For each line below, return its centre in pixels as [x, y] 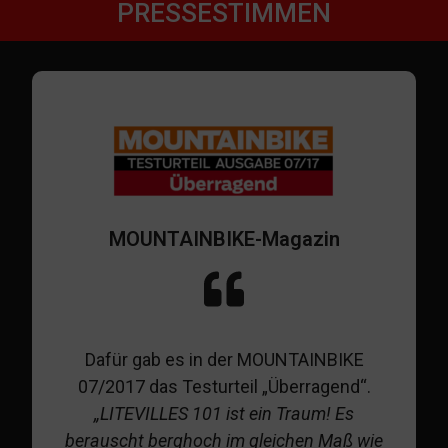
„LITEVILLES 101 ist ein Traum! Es [224, 414]
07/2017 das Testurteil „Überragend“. [224, 387]
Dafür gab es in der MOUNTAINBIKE [224, 360]
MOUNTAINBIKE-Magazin [224, 239]
